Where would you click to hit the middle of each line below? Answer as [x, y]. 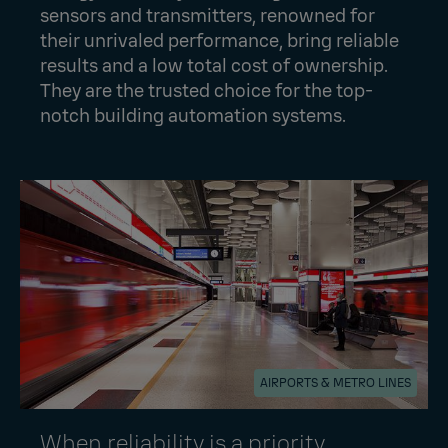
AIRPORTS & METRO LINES [335, 382]
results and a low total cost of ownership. [214, 65]
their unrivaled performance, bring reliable [219, 40]
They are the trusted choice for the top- [206, 90]
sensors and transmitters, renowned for [207, 15]
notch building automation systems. [193, 115]
